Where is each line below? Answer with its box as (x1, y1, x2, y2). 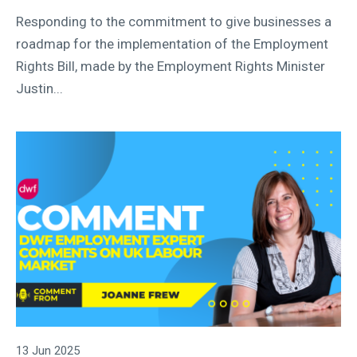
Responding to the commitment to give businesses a (16, 13, 331, 29)
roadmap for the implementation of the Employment (16, 35, 328, 52)
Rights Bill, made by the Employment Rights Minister (16, 57, 325, 74)
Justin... (16, 80, 63, 96)
